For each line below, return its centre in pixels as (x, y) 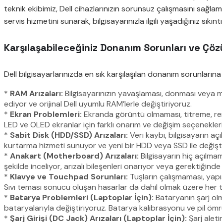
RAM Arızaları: (36, 93)
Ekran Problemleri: (46, 114)
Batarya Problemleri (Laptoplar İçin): (82, 197)
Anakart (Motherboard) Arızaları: (74, 156)
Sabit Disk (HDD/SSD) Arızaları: (69, 135)
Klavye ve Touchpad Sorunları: (69, 176)
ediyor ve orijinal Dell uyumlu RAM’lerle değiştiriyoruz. (98, 104)
